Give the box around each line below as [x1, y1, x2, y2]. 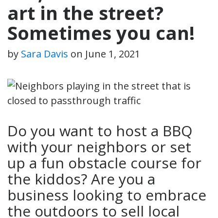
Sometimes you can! [7, 19, 195, 45]
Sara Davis [21, 47, 68, 60]
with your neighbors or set [7, 136, 191, 157]
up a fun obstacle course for [7, 152, 201, 173]
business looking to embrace [7, 184, 206, 205]
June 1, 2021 [85, 47, 140, 60]
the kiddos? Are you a [7, 168, 155, 189]
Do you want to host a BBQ [7, 120, 192, 141]
